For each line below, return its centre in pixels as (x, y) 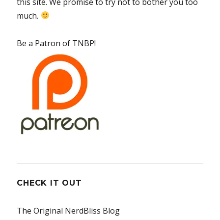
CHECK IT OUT (49, 183)
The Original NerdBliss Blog (69, 210)
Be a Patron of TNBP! (56, 43)
